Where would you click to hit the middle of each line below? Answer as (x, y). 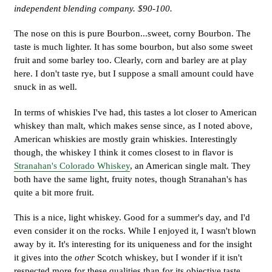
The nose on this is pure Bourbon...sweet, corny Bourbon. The (132, 34)
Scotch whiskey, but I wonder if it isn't (170, 257)
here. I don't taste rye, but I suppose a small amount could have (134, 74)
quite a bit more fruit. (54, 192)
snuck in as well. (46, 87)
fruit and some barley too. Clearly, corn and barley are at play (131, 60)
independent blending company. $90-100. (93, 8)
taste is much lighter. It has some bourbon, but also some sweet (133, 47)
